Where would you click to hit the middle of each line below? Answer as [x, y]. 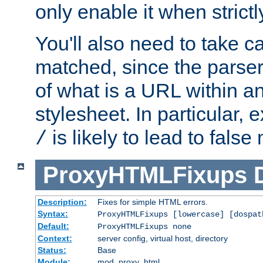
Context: [55, 239]
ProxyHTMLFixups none [144, 227]
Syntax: [53, 214]
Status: [52, 250]
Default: [53, 226]
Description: [62, 202]
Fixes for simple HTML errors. [152, 202]
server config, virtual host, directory [162, 239]
